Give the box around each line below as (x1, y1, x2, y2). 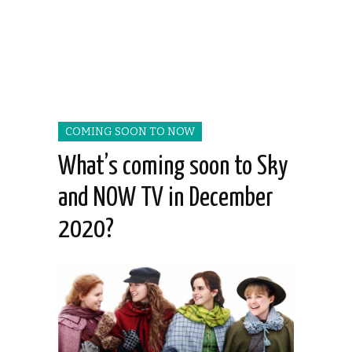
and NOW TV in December (58, 185, 273, 212)
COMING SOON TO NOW (65, 125, 195, 139)
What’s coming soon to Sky (58, 154, 288, 181)
